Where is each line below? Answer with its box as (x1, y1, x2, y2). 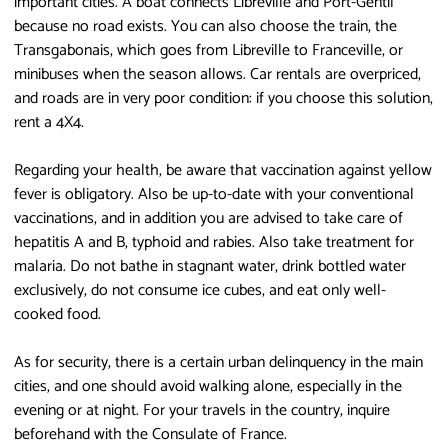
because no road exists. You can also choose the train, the (14, 12, 397, 40)
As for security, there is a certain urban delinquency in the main (14, 348, 423, 376)
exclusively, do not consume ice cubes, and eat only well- (14, 276, 386, 304)
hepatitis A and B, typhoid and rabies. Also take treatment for (14, 228, 414, 256)
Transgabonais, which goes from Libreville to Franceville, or (14, 36, 403, 64)
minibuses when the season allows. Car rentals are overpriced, (14, 60, 421, 88)
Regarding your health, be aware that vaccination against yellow (14, 156, 432, 184)
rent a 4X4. (14, 108, 84, 136)
